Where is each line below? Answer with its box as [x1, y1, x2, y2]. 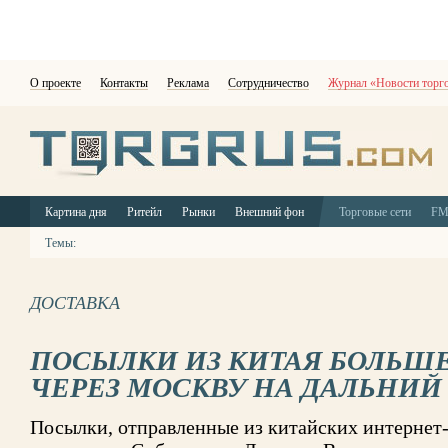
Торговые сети [339, 205, 411, 219]
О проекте [30, 76, 81, 90]
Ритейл [127, 205, 162, 219]
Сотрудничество [228, 76, 309, 90]
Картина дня [45, 205, 107, 219]
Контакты [100, 76, 148, 90]
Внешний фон [235, 205, 304, 219]
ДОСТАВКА [30, 293, 120, 313]
